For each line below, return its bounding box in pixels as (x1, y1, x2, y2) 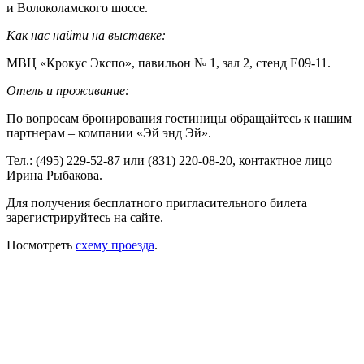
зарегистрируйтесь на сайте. (6, 210, 163, 224)
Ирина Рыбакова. (6, 167, 102, 182)
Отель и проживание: (6, 83, 129, 97)
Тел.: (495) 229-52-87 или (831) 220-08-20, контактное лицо (6, 153, 332, 167)
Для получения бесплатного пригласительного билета (6, 195, 307, 210)
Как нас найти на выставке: (6, 28, 166, 42)
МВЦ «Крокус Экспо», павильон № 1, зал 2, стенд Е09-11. (6, 55, 331, 70)
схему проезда (76, 237, 154, 252)
